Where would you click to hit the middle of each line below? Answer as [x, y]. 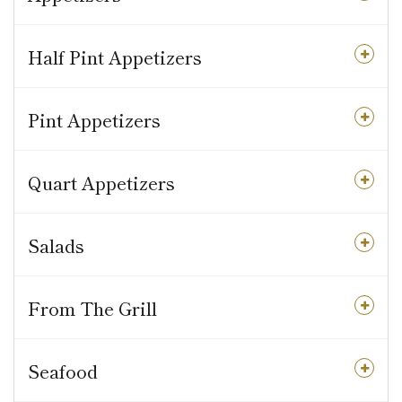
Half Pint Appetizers [115, 57]
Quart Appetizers [101, 183]
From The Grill [92, 308]
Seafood [63, 371]
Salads [56, 245]
